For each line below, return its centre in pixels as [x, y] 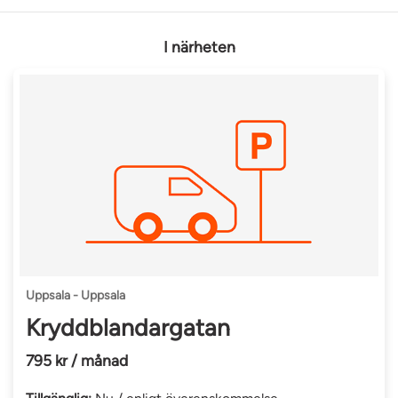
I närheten [199, 47]
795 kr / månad [77, 360]
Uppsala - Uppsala [76, 296]
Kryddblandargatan [128, 328]
